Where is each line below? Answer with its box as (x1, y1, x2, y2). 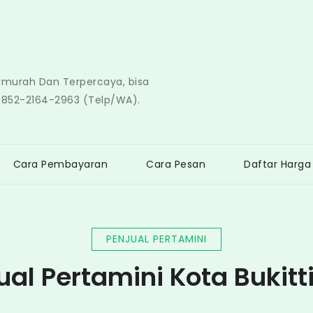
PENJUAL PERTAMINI (106, 232, 207, 246)
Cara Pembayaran (13, 157, 108, 171)
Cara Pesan (146, 157, 205, 171)
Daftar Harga (244, 157, 311, 171)
